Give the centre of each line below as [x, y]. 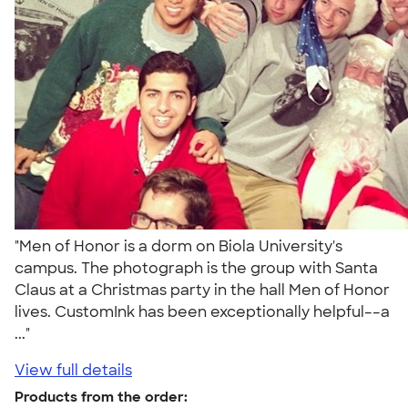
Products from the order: [101, 397]
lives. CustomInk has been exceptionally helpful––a [202, 311]
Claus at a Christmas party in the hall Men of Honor [202, 290]
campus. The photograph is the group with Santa [196, 268]
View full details [73, 370]
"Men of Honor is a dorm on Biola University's [178, 246]
